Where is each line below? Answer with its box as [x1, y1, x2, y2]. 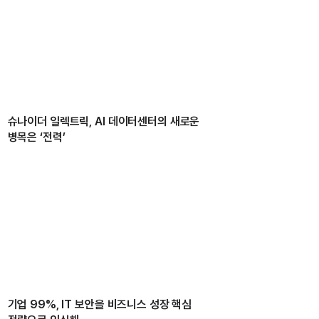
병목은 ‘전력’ [7, 130, 66, 145]
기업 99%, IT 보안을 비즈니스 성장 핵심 [7, 297, 192, 311]
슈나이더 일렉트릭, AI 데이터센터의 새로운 [7, 115, 200, 129]
